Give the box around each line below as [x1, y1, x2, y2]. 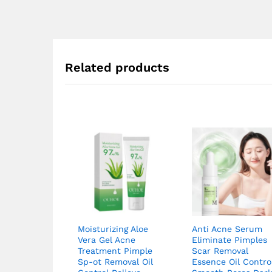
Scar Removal [192, 245, 249, 256]
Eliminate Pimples [192, 234, 268, 245]
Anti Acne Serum [192, 223, 263, 234]
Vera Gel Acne [78, 234, 135, 245]
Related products [65, 59, 169, 75]
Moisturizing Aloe [78, 223, 148, 234]
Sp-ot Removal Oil [78, 256, 153, 267]
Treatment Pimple [78, 245, 152, 256]
